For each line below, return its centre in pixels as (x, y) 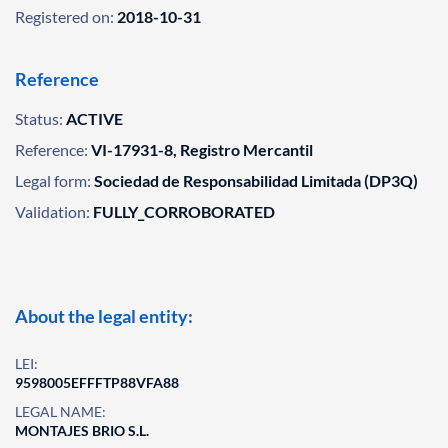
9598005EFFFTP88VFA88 (97, 382)
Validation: (52, 211)
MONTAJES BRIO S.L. (82, 430)
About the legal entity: (104, 316)
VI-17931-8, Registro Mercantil (202, 149)
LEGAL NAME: (60, 411)
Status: (39, 118)
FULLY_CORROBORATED (184, 211)
